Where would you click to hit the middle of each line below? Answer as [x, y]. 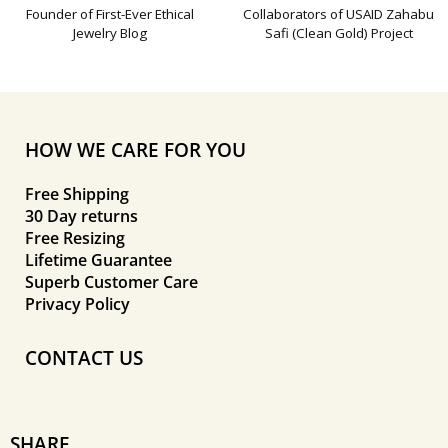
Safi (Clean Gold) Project [338, 33]
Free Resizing [75, 238]
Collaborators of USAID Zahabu [338, 14]
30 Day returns [81, 216]
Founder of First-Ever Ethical [109, 14]
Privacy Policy [77, 304]
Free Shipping [77, 194]
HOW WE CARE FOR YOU [135, 149]
